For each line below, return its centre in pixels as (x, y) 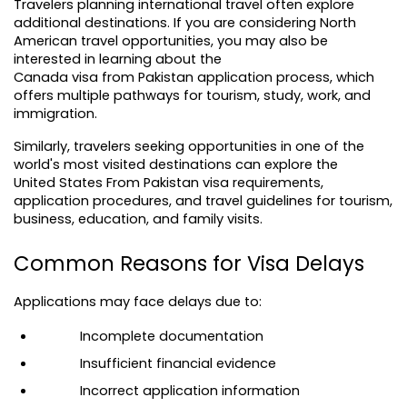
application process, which (284, 77)
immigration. (55, 113)
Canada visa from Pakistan (104, 77)
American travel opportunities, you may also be (171, 40)
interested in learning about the (119, 59)
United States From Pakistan (106, 182)
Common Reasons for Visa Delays (189, 263)
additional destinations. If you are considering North (185, 22)
